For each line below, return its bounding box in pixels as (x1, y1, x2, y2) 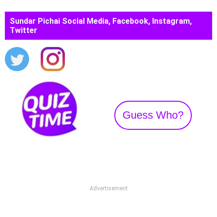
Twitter (10, 26, 37, 35)
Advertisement (89, 185, 128, 192)
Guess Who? (123, 108, 184, 121)
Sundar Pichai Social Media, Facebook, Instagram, (10, 16, 192, 26)
